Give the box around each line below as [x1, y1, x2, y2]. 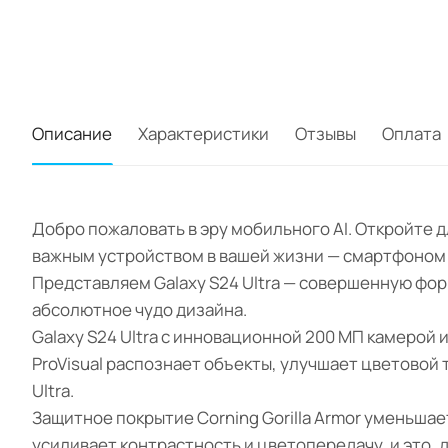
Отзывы [295, 122, 356, 146]
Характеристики [138, 122, 269, 146]
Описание [32, 122, 112, 146]
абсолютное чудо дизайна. [32, 298, 247, 322]
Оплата [382, 122, 441, 146]
